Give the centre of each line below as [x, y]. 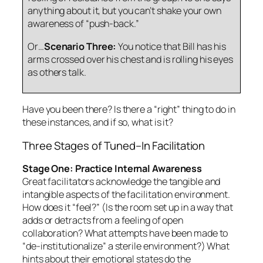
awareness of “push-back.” [83, 24]
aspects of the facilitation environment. [147, 195]
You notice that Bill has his [171, 46]
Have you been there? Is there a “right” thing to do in [129, 109]
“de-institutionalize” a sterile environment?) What [126, 246]
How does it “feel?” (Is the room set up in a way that [128, 208]
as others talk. [57, 72]
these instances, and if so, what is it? [98, 122]
